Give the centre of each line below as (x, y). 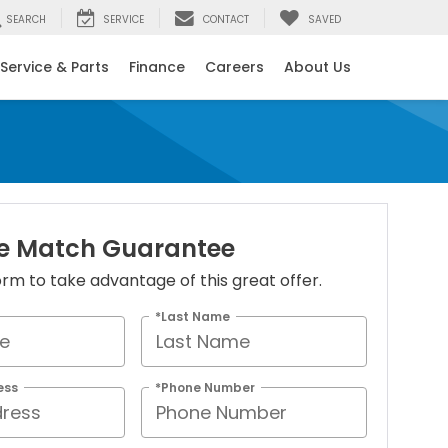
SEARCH (26, 20)
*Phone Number (205, 387)
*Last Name (193, 316)
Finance (157, 67)
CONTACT (226, 20)
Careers (234, 67)
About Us (317, 67)
